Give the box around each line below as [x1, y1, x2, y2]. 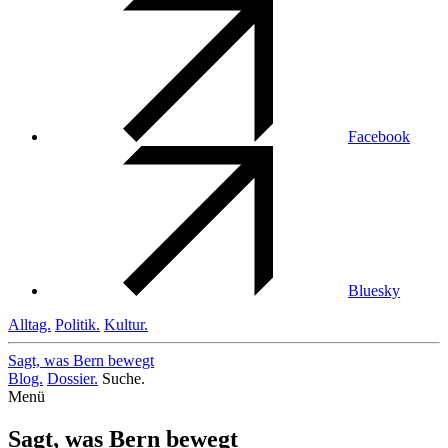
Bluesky [348, 282, 400, 300]
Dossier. [47, 370, 98, 388]
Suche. [102, 370, 145, 388]
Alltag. [8, 316, 51, 334]
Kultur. [104, 316, 148, 334]
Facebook [348, 128, 410, 146]
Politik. [55, 316, 100, 334]
